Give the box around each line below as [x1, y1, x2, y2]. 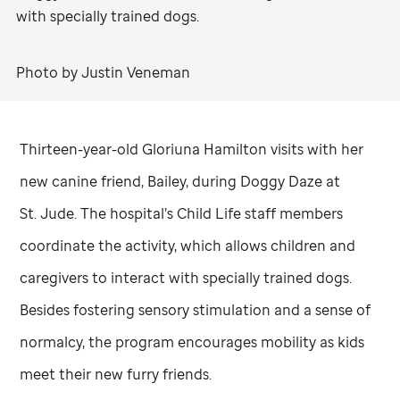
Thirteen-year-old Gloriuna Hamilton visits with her [20, 139, 364, 160]
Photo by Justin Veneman [16, 62, 190, 83]
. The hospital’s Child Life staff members [74, 204, 344, 224]
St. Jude [20, 204, 75, 224]
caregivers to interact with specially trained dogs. [20, 268, 353, 288]
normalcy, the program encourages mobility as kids [20, 332, 365, 353]
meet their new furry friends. [20, 364, 212, 385]
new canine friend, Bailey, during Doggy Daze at [20, 171, 341, 192]
